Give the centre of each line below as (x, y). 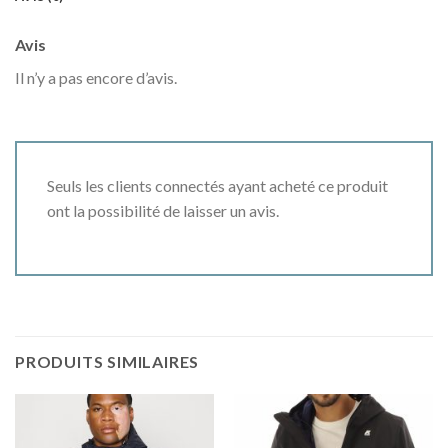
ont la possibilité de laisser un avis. (163, 210)
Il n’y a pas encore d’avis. (96, 78)
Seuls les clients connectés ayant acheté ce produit (217, 185)
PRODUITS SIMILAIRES (107, 361)
